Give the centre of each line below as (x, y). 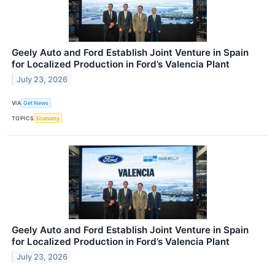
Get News (36, 103)
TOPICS (23, 118)
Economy (48, 118)
